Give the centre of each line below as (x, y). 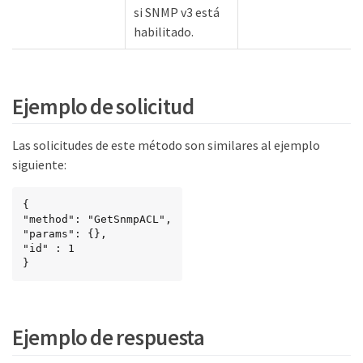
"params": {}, (65, 233)
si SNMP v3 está (177, 13)
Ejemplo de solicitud (103, 106)
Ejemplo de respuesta (109, 337)
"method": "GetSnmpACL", (97, 219)
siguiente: (39, 164)
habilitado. (164, 32)
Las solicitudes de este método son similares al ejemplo (166, 145)
